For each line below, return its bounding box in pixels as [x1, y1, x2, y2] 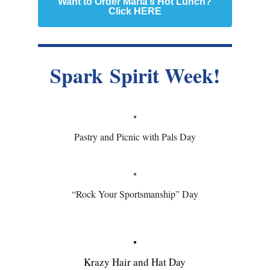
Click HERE [108, 6, 162, 17]
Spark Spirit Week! [49, 60, 220, 91]
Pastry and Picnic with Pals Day [74, 130, 196, 143]
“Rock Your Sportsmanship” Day [71, 187, 198, 201]
